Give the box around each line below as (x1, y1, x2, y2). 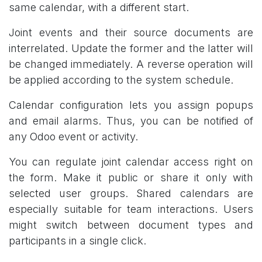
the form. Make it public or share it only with (9, 171, 253, 184)
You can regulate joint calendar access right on (9, 155, 253, 168)
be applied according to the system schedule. (9, 73, 233, 86)
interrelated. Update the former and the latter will (9, 42, 253, 54)
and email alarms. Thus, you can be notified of (9, 114, 253, 127)
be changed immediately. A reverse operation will (9, 57, 253, 70)
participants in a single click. (9, 234, 146, 247)
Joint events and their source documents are (9, 26, 253, 39)
